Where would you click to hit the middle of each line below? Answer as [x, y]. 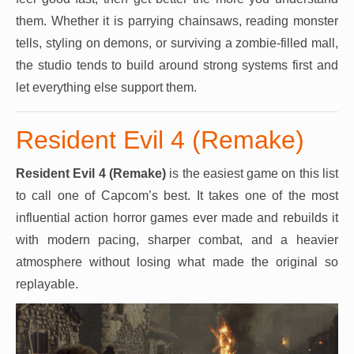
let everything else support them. [106, 87]
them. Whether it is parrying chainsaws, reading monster [177, 21]
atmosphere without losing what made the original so [177, 262]
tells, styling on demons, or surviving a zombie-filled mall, [177, 43]
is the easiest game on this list [252, 173]
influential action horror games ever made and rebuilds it [177, 218]
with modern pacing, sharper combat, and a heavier [177, 240]
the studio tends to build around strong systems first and [177, 65]
